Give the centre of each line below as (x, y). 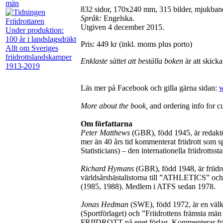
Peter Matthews (105, 132)
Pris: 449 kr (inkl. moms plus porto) (136, 44)
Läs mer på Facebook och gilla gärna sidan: (150, 88)
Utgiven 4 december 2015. (122, 27)
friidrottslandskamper (39, 57)
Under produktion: (35, 30)
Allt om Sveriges (32, 48)
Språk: (91, 18)
